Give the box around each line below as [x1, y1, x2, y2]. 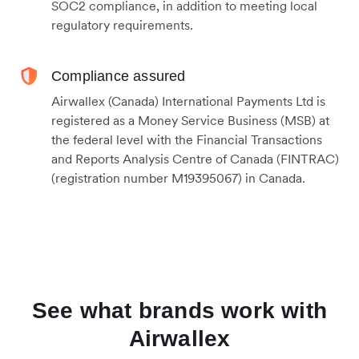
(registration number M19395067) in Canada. [51, 170, 305, 187]
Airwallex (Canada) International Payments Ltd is [51, 93, 325, 110]
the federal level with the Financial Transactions [51, 131, 322, 148]
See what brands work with [31, 298, 327, 324]
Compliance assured [51, 68, 186, 85]
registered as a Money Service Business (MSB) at [51, 112, 329, 129]
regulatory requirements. [51, 17, 193, 34]
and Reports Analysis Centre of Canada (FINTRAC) [51, 151, 339, 167]
